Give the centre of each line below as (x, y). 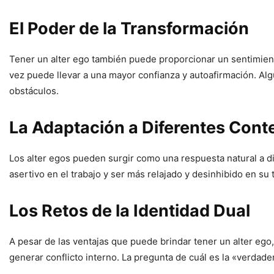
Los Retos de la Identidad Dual (130, 211)
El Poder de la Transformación (129, 29)
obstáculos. (34, 91)
